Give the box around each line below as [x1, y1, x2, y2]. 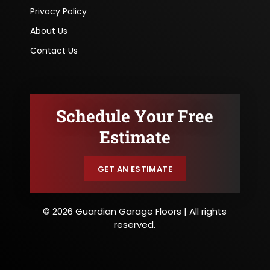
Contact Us [30, 44, 78, 57]
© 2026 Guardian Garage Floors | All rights [43, 205, 227, 218]
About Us [30, 25, 67, 37]
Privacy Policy [30, 5, 87, 17]
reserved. [114, 218, 156, 231]
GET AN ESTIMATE [97, 163, 173, 175]
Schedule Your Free [56, 105, 214, 128]
